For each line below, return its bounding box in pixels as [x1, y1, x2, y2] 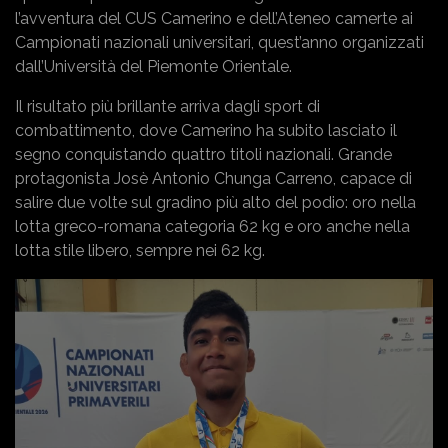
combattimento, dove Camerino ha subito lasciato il [15, 120, 397, 140]
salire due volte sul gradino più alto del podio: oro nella [15, 192, 416, 212]
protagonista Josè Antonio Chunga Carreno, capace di [15, 168, 412, 188]
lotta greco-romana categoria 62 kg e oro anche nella [15, 216, 410, 236]
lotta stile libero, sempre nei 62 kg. [15, 240, 265, 260]
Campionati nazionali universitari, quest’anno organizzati [15, 32, 424, 52]
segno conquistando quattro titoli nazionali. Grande [15, 144, 392, 164]
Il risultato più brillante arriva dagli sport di [15, 96, 320, 116]
